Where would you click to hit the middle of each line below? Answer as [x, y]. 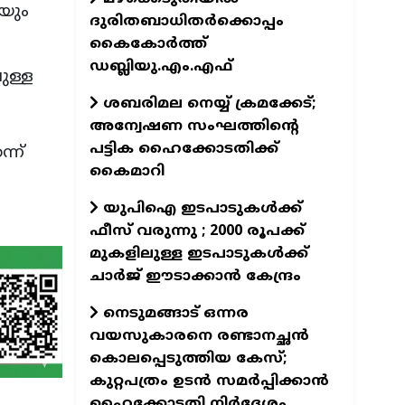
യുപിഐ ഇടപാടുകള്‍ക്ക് [200, 208]
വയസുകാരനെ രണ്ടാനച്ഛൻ [199, 336]
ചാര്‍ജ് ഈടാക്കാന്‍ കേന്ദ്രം [195, 276]
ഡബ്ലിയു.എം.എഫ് [160, 66]
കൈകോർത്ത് [148, 44]
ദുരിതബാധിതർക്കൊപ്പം [186, 21]
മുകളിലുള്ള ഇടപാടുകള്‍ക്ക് [198, 254]
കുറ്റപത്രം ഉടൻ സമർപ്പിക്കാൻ [209, 381]
